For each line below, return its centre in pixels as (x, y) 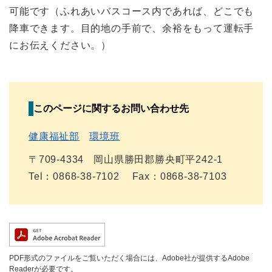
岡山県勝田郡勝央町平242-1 (158, 159)
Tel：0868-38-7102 (74, 176)
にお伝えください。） (60, 45)
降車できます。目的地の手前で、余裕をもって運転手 (132, 28)
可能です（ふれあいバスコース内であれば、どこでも (132, 11)
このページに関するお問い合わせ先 (111, 108)
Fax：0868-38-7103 (179, 176)
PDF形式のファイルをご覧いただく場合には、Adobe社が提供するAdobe (129, 258)
